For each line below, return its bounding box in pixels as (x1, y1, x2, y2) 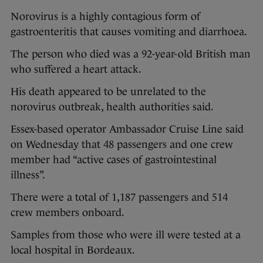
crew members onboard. (11, 207, 124, 219)
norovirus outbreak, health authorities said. (11, 101, 214, 113)
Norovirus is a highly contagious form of (11, 11, 200, 23)
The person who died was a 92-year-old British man (11, 48, 251, 60)
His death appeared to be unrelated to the (11, 86, 206, 98)
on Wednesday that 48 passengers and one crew (11, 139, 233, 151)
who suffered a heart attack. (11, 63, 141, 76)
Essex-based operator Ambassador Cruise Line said (11, 123, 244, 136)
